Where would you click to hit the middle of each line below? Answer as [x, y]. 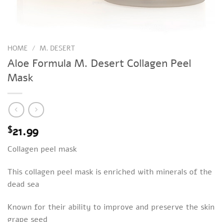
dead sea [23, 185]
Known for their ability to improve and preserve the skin [111, 207]
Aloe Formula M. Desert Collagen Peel [99, 63]
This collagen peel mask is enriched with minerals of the [110, 172]
